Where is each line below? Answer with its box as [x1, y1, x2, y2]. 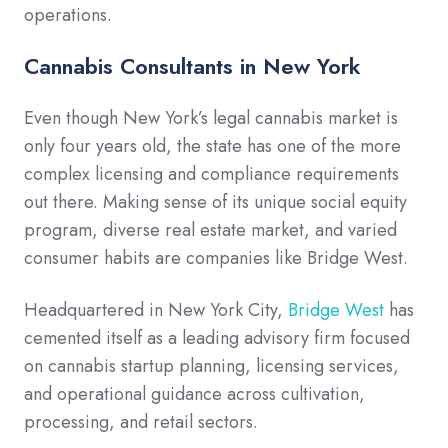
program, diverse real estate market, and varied [24, 217, 397, 244]
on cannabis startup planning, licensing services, [24, 353, 399, 380]
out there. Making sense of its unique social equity [24, 189, 407, 216]
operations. [24, 2, 117, 29]
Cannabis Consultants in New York [24, 50, 361, 83]
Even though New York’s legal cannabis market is [24, 105, 398, 132]
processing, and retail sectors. [24, 409, 263, 436]
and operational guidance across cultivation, [24, 381, 365, 408]
